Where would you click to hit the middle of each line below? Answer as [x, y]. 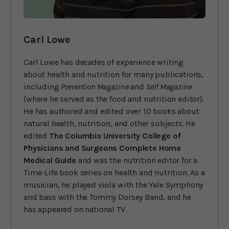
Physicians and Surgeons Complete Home [102, 148]
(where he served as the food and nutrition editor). [114, 99]
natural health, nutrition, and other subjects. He [110, 123]
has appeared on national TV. [75, 209]
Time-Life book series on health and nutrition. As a [114, 172]
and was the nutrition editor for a [137, 160]
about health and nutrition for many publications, [114, 74]
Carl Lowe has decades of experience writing [104, 62]
